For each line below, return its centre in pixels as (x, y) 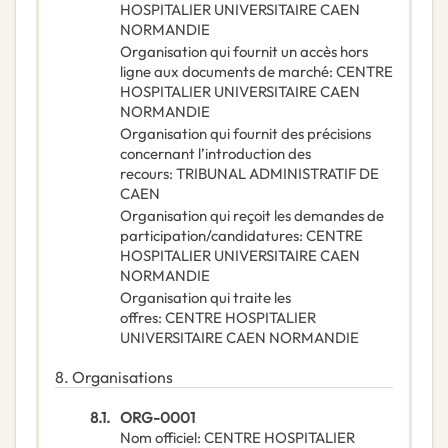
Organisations (122, 377)
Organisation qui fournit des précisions (245, 134)
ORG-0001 (157, 418)
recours (144, 174)
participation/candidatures (209, 236)
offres (139, 318)
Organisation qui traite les (205, 298)
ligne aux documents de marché (224, 72)
